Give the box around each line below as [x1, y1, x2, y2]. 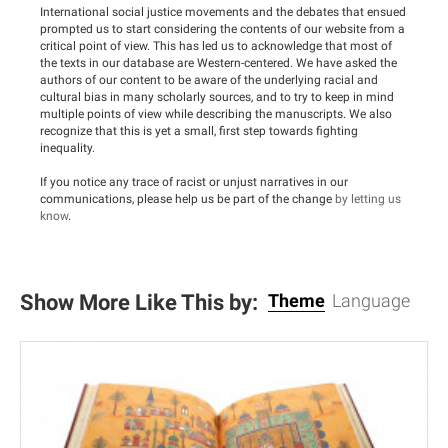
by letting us [335, 191, 401, 206]
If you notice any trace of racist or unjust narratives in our [40, 174, 348, 189]
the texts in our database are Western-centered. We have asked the [40, 55, 397, 70]
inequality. [40, 140, 95, 155]
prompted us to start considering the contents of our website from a [40, 21, 405, 36]
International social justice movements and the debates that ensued [40, 4, 406, 19]
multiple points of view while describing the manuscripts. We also [40, 106, 392, 121]
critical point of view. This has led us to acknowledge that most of [40, 38, 392, 53]
